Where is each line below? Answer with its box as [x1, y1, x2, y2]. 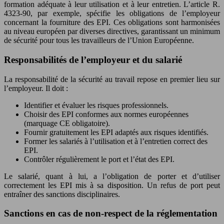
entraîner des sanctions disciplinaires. [4, 189, 120, 198]
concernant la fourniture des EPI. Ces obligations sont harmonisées [4, 18, 220, 27]
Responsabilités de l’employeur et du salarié [4, 54, 182, 65]
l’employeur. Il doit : [4, 83, 68, 92]
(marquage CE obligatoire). [24, 118, 110, 127]
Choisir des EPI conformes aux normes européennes [24, 109, 188, 118]
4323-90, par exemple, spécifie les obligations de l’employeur [4, 9, 220, 18]
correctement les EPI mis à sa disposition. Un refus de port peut [4, 180, 220, 189]
